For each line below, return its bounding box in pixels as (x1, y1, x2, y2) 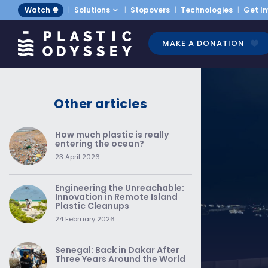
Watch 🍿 (25, 5, 59, 15)
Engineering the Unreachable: (55, 182, 184, 194)
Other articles (54, 95, 147, 112)
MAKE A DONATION (162, 38, 245, 49)
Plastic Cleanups (55, 200, 129, 212)
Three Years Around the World (55, 253, 185, 265)
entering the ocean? (55, 138, 144, 150)
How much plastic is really (55, 129, 169, 141)
